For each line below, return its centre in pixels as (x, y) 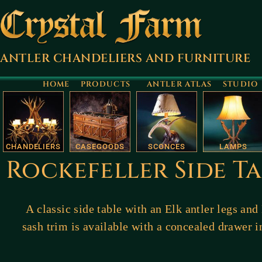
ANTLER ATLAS (180, 85)
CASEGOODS (100, 147)
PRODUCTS (106, 85)
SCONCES (167, 147)
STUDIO (240, 85)
